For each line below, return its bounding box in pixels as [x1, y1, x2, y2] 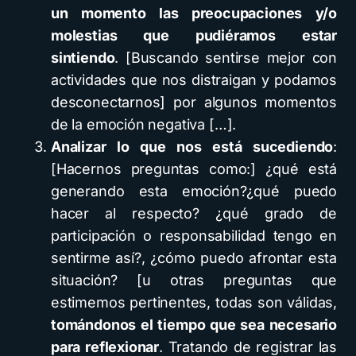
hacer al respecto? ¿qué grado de [51, 205, 337, 222]
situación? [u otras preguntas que [51, 272, 337, 288]
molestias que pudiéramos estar [51, 27, 337, 44]
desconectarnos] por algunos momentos [51, 94, 337, 110]
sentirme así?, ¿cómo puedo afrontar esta [51, 250, 337, 266]
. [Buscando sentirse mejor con [114, 49, 337, 66]
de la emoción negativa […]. [51, 116, 237, 133]
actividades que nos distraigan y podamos [51, 72, 337, 88]
